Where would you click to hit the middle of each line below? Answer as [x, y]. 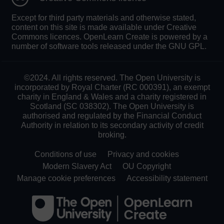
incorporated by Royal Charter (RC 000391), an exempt [112, 87]
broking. [112, 135]
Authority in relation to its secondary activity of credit [112, 125]
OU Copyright [146, 166]
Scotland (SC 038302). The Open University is [112, 106]
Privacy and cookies [143, 154]
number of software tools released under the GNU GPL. [109, 46]
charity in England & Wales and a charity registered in [112, 97]
